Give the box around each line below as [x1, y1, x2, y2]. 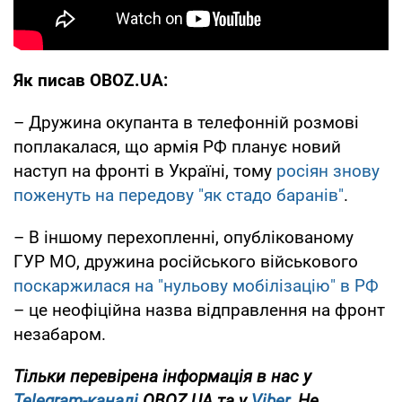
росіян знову [276, 161, 380, 182]
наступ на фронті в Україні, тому [13, 161, 276, 182]
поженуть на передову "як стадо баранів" [13, 185, 344, 206]
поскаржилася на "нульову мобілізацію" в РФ [13, 275, 379, 297]
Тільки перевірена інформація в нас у [13, 366, 311, 388]
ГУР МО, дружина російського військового [13, 251, 358, 273]
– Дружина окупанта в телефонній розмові [13, 112, 359, 134]
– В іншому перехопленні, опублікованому [13, 227, 354, 249]
